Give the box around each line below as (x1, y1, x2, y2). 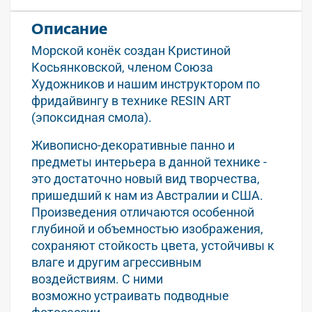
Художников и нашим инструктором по (31, 77, 260, 91)
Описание (31, 23, 107, 38)
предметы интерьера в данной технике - (31, 155, 267, 169)
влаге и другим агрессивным (31, 255, 201, 270)
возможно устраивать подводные (31, 288, 229, 303)
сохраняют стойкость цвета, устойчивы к (31, 238, 274, 253)
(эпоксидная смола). (31, 110, 152, 125)
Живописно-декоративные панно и (31, 138, 235, 153)
